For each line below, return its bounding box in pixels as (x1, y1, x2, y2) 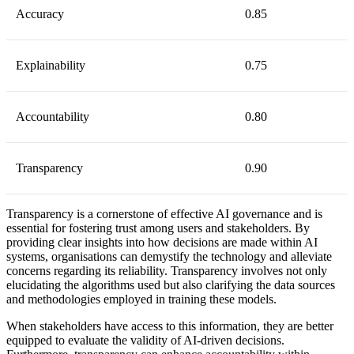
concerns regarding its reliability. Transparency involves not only (6, 264, 327, 278)
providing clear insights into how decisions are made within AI (6, 235, 318, 250)
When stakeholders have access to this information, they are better (6, 319, 333, 333)
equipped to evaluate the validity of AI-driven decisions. (6, 333, 284, 348)
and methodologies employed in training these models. (6, 292, 277, 307)
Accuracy (16, 7, 64, 21)
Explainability (16, 58, 85, 73)
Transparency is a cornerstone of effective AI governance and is (6, 207, 322, 221)
